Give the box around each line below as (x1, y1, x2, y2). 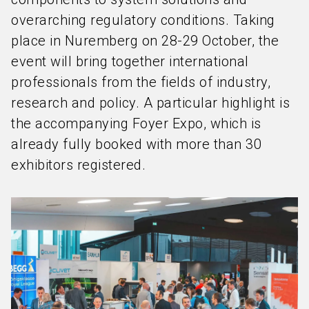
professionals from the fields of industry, (11, 74, 270, 90)
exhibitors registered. (11, 157, 146, 173)
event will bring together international (11, 53, 249, 70)
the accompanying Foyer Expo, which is (11, 115, 261, 132)
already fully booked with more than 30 (11, 136, 261, 152)
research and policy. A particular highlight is (11, 94, 290, 111)
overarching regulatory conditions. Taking (11, 12, 275, 28)
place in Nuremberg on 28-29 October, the (11, 32, 279, 49)
